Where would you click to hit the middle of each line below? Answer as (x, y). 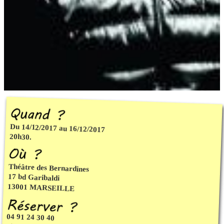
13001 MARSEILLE (41, 187)
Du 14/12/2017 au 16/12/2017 (57, 128)
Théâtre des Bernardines (49, 167)
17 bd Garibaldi (34, 177)
